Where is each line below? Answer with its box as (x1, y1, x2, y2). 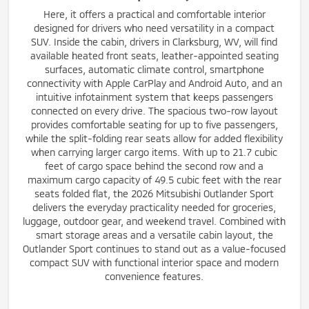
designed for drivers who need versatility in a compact (34, 22, 275, 34)
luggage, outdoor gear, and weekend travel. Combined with (23, 215, 286, 227)
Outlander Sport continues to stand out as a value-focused (23, 243, 286, 255)
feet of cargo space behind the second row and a (45, 160, 264, 172)
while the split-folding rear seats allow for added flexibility (26, 132, 283, 144)
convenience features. (105, 270, 204, 282)
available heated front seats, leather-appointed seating (30, 50, 279, 61)
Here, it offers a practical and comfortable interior (43, 8, 266, 20)
